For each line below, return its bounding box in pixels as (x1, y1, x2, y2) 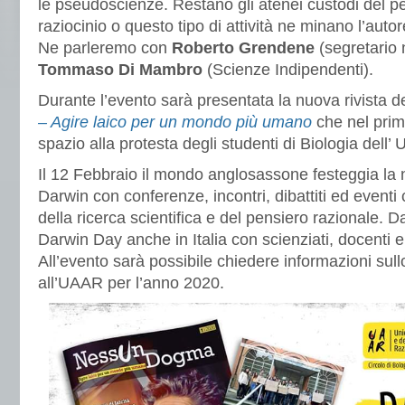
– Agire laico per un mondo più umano (38, 113, 312, 131)
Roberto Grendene (172, 39, 315, 57)
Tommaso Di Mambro (38, 61, 202, 79)
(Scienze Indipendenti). (202, 61, 373, 79)
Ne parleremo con (38, 39, 172, 57)
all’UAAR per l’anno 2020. (38, 274, 224, 292)
